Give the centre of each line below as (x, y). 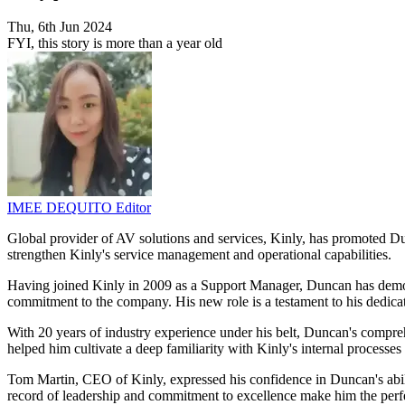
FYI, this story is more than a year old (115, 43)
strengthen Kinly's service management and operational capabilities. (199, 255)
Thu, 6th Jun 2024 (60, 27)
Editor (133, 208)
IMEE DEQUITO (61, 208)
